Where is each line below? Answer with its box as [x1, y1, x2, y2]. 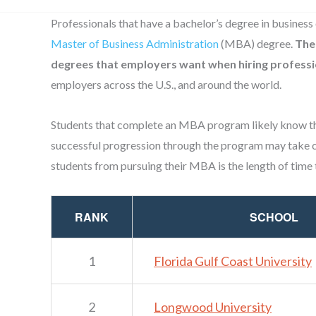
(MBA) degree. [221, 36, 295, 50]
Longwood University [154, 298, 272, 315]
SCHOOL [249, 208, 298, 225]
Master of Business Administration [51, 36, 221, 50]
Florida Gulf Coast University [154, 253, 312, 269]
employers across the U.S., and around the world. [51, 77, 281, 91]
